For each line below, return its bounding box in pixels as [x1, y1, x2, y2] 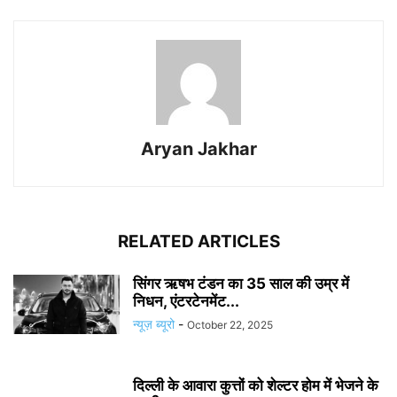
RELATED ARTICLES [117, 230, 280, 252]
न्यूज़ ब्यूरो [133, 315, 175, 331]
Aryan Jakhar [140, 137, 257, 160]
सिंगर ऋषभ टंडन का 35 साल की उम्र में [133, 274, 349, 292]
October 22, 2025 [187, 317, 273, 331]
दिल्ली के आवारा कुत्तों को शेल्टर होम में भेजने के [133, 376, 378, 394]
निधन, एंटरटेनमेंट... [133, 292, 239, 310]
